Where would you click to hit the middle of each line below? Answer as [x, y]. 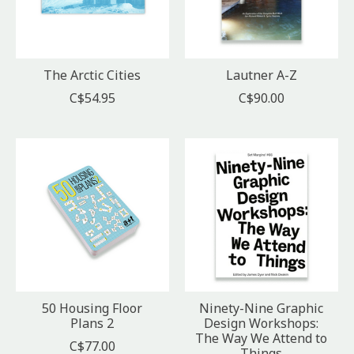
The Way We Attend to [262, 339]
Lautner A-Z [261, 75]
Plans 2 [92, 324]
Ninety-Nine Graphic [262, 309]
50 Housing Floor [92, 309]
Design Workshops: [262, 324]
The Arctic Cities [92, 75]
